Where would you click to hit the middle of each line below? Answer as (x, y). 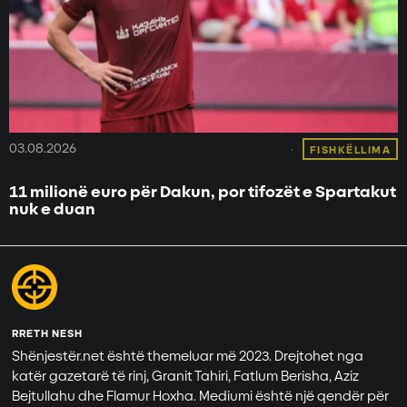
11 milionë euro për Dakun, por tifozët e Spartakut (203, 192)
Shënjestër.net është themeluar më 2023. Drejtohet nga (188, 356)
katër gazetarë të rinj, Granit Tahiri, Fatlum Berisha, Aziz (186, 376)
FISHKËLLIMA (350, 150)
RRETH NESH (48, 333)
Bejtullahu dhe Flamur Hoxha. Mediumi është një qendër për (201, 396)
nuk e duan (52, 209)
